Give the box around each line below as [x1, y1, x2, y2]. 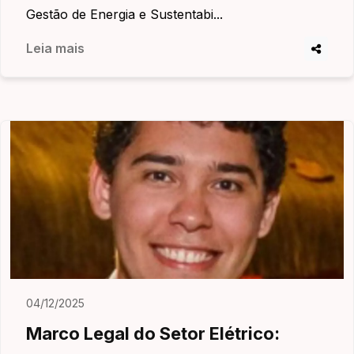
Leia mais [26, 40, 85, 56]
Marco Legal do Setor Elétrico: [26, 323, 280, 344]
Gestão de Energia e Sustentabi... [26, 6, 223, 22]
